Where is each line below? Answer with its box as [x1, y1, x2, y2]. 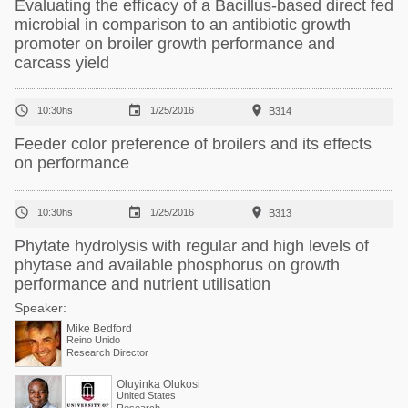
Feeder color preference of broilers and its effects [15, 135, 372, 153]
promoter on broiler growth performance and [15, 35, 335, 53]
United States [117, 390, 176, 401]
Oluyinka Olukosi [117, 378, 200, 391]
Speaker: [15, 301, 66, 315]
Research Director [66, 347, 148, 358]
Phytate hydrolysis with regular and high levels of [15, 237, 369, 255]
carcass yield [15, 54, 109, 72]
